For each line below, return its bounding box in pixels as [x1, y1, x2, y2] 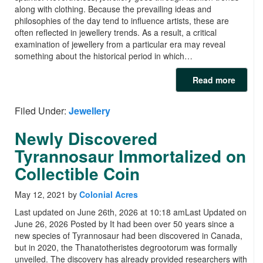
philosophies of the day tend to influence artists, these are [15, 15, 229, 27]
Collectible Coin [15, 161, 140, 186]
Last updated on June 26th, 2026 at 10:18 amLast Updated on [15, 206, 247, 218]
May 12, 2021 [15, 188, 66, 201]
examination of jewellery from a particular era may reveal [15, 38, 225, 50]
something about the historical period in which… [15, 50, 193, 62]
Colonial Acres [79, 188, 138, 201]
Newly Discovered [15, 126, 157, 151]
